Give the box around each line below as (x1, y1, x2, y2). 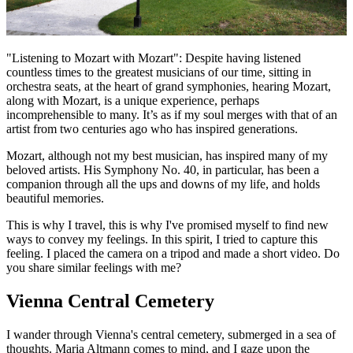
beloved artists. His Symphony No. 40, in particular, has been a (6, 163, 319, 177)
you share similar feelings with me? (6, 261, 181, 275)
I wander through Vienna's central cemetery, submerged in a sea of (6, 328, 336, 342)
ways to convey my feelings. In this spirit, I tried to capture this (6, 232, 318, 247)
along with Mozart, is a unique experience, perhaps (6, 94, 259, 108)
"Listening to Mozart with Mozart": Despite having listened (6, 51, 301, 65)
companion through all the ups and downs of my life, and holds (6, 177, 320, 191)
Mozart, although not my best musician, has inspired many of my (6, 149, 328, 163)
